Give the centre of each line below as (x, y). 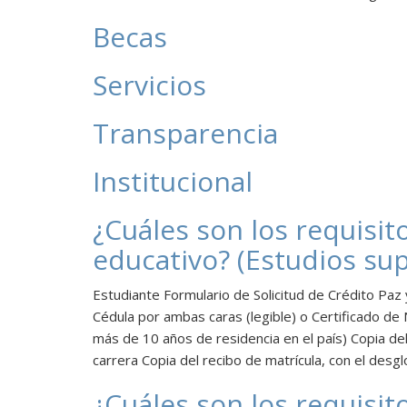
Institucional (173, 182)
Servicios (149, 85)
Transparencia (185, 134)
